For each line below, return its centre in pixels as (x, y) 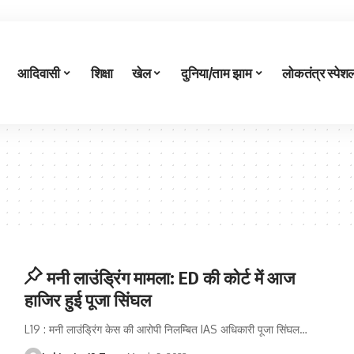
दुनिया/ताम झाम (216, 72)
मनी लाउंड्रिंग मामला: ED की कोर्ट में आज (171, 277)
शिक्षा (102, 72)
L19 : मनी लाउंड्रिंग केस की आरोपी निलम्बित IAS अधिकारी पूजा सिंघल (162, 329)
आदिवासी (39, 72)
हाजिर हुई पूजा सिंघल (87, 299)
